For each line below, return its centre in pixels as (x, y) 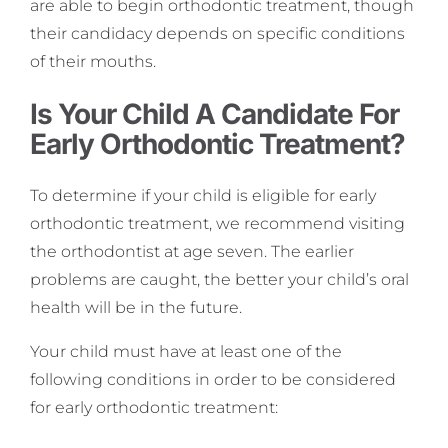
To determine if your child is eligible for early (203, 195)
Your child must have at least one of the (186, 351)
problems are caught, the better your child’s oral (219, 279)
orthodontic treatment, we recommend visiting (217, 223)
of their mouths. (93, 61)
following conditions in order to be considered (213, 379)
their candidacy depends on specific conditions (217, 33)
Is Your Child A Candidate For (214, 113)
